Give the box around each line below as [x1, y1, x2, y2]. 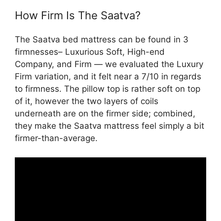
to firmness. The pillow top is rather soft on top [15, 84, 200, 94]
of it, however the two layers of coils [15, 96, 158, 106]
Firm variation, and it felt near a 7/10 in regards [15, 72, 201, 81]
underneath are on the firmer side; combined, [15, 109, 195, 118]
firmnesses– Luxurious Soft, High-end [15, 47, 165, 57]
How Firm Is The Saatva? [15, 9, 141, 22]
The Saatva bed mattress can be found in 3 [15, 35, 188, 44]
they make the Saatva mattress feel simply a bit [15, 121, 204, 131]
